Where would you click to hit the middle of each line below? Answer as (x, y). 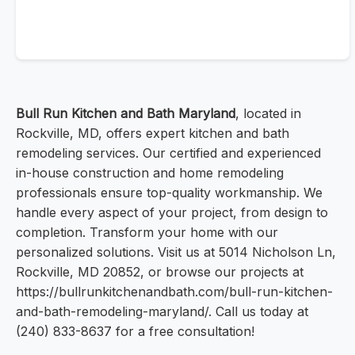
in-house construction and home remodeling (150, 173)
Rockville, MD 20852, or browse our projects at (160, 272)
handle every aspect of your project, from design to (172, 213)
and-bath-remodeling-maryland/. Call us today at (162, 312)
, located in (268, 114)
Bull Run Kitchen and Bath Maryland (126, 114)
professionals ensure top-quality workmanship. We (169, 193)
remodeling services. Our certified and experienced (168, 153)
